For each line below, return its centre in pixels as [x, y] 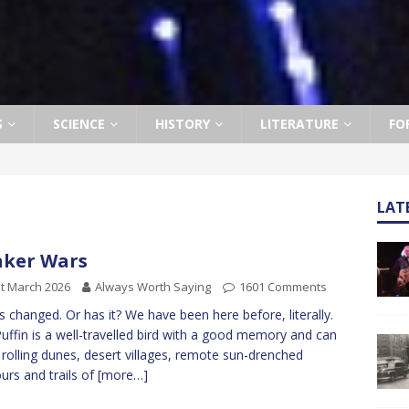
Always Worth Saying [153, 287]
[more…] [123, 375]
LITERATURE [299, 124]
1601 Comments [283, 287]
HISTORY [183, 124]
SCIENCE [79, 124]
